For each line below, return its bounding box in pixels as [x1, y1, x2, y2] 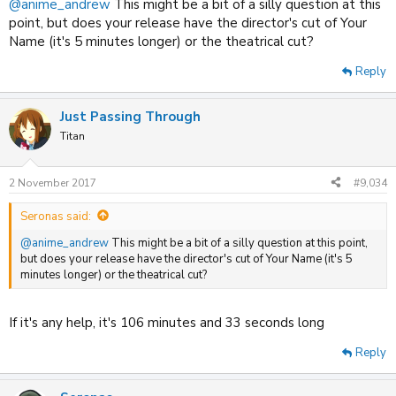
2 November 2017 [9, 175, 96, 190]
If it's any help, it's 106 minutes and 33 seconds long [9, 314, 324, 332]
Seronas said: [20, 208, 91, 225]
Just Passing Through [60, 108, 201, 126]
